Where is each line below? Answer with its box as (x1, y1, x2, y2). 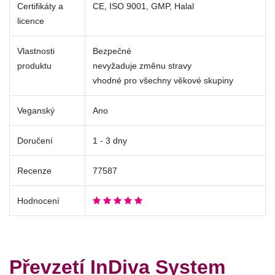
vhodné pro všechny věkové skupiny (93, 76, 233, 86)
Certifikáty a (17, 1, 63, 12)
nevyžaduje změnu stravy (93, 61, 192, 71)
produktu (17, 61, 52, 71)
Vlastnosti (17, 46, 55, 56)
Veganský (17, 106, 55, 116)
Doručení (17, 136, 53, 146)
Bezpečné (93, 46, 131, 56)
